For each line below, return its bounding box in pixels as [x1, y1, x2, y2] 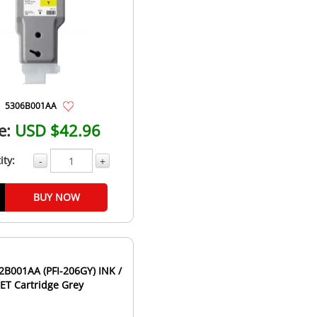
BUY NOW [33, 190, 80, 204]
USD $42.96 [15, 120, 101, 142]
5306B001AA [4, 100, 57, 112]
